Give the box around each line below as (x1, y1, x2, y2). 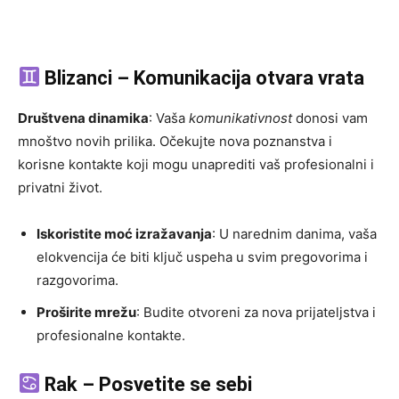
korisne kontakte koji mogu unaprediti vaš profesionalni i (18, 156, 374, 174)
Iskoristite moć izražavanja (37, 225, 212, 243)
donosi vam (292, 110, 368, 127)
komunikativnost (189, 110, 292, 127)
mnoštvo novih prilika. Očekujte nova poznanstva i (18, 133, 332, 151)
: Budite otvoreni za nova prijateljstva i (136, 304, 376, 322)
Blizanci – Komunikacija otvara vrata (40, 67, 365, 90)
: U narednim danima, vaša (212, 225, 377, 243)
